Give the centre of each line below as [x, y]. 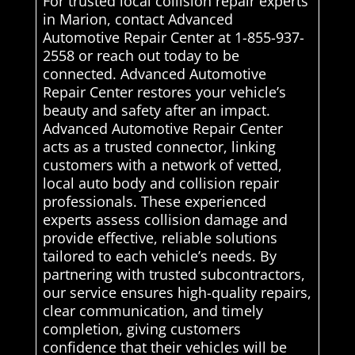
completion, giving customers [141, 329]
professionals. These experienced [154, 202]
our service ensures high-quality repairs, [177, 293]
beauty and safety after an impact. [156, 111]
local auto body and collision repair [160, 183]
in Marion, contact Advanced [137, 19]
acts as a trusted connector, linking [159, 147]
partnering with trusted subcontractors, [174, 275]
